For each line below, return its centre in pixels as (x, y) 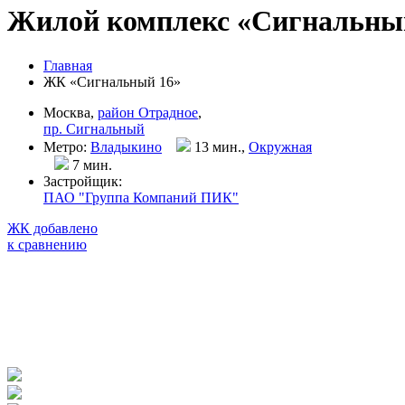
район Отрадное (148, 112)
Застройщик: (83, 181)
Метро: (67, 146)
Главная (68, 65)
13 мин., (220, 146)
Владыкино (126, 146)
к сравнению (47, 244)
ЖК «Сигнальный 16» (112, 81)
